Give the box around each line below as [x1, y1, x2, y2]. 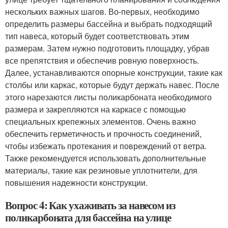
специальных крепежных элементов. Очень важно [5, 116, 196, 127]
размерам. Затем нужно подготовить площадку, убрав [5, 42, 210, 54]
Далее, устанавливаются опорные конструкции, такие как [5, 67, 222, 78]
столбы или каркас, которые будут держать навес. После [5, 79, 219, 91]
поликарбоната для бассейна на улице [5, 210, 172, 225]
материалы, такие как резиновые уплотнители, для [5, 164, 197, 176]
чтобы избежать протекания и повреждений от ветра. [5, 140, 207, 152]
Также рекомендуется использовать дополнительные [5, 152, 206, 164]
